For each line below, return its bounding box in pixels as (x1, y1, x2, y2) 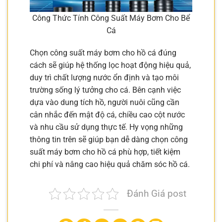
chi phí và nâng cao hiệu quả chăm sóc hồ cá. (30, 160, 190, 169)
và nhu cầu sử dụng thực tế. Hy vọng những (30, 122, 183, 132)
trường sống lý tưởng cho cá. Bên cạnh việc (30, 85, 181, 95)
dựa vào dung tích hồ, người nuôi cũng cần (30, 98, 179, 108)
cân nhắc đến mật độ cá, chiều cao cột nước (30, 110, 185, 120)
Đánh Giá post (127, 188, 186, 200)
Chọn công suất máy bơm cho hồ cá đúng (30, 48, 176, 58)
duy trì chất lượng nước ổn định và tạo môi (30, 73, 179, 83)
